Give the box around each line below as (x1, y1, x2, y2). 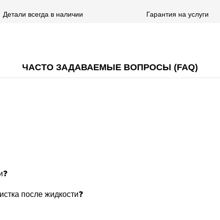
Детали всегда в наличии (2, 10, 83, 18)
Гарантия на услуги (146, 10, 209, 18)
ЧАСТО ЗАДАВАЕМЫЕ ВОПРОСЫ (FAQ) (22, 62, 198, 72)
